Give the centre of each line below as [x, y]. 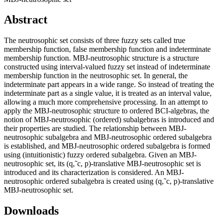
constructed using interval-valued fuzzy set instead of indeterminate [107, 67]
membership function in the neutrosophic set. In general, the [96, 76]
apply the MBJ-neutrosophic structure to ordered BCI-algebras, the [107, 111]
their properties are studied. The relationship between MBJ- [95, 129]
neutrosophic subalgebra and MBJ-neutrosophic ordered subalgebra [108, 137]
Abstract [26, 20]
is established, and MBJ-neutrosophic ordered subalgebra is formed [107, 146]
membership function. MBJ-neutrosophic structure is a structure [101, 58]
